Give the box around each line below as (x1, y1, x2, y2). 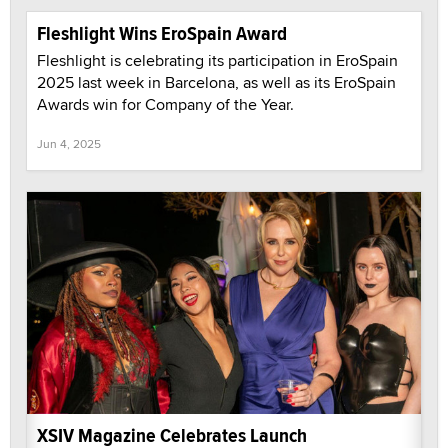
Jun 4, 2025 (37, 135, 101, 153)
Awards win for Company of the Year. (37, 93, 294, 117)
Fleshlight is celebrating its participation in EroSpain (37, 49, 398, 73)
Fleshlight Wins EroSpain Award (37, 19, 287, 49)
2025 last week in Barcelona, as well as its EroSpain (37, 71, 396, 95)
